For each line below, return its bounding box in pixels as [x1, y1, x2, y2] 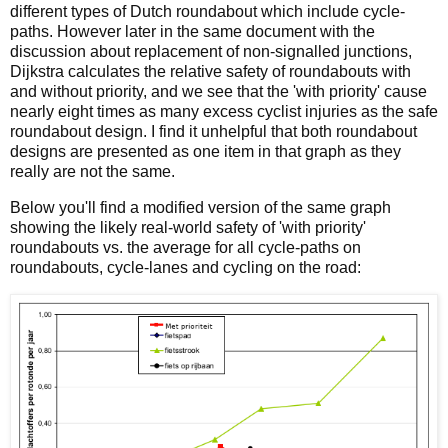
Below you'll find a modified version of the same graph [10, 198, 391, 216]
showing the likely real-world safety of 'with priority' [10, 218, 366, 236]
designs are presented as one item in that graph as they [10, 143, 401, 160]
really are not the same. [10, 163, 175, 180]
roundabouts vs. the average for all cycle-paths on [10, 238, 361, 256]
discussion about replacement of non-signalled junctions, [10, 43, 412, 60]
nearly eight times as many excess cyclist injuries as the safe [10, 103, 438, 120]
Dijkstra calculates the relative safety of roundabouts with [10, 63, 411, 80]
